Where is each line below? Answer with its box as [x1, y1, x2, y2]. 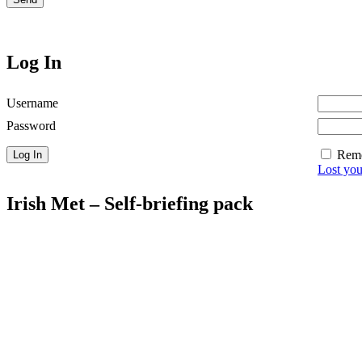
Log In [6, 51, 61, 73]
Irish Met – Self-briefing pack [6, 192, 253, 214]
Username [6, 95, 58, 110]
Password [6, 118, 56, 133]
